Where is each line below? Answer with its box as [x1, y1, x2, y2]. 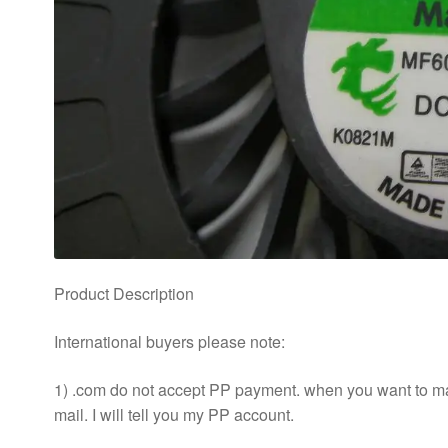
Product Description [53, 282, 194, 306]
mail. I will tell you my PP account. [53, 402, 294, 426]
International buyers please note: [53, 330, 285, 353]
